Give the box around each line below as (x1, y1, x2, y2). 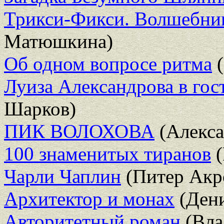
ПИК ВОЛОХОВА (4, 120, 154, 142)
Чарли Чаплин (4, 165, 121, 187)
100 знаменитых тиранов (4, 142, 211, 164)
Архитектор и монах (4, 187, 174, 209)
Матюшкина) (4, 30, 113, 52)
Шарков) (4, 97, 76, 119)
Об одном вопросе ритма (4, 52, 212, 74)
